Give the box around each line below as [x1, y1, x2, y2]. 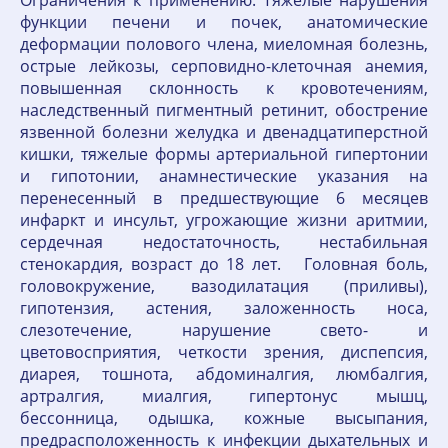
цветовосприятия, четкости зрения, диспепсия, [20, 341, 428, 363]
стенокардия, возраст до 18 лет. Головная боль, [20, 253, 428, 275]
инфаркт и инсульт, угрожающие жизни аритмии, [20, 209, 428, 231]
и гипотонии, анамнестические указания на [20, 165, 428, 187]
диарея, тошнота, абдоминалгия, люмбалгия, [20, 363, 428, 385]
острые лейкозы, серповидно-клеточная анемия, [20, 55, 428, 77]
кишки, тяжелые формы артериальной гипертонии [20, 143, 428, 165]
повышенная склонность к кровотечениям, [20, 77, 428, 99]
